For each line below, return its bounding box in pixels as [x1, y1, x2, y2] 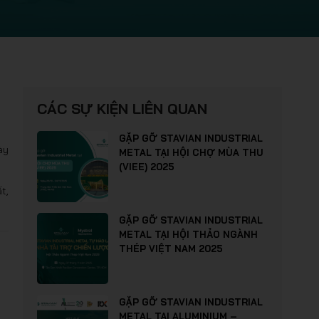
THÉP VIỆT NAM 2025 [119, 243, 223, 254]
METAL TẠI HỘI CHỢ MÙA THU [119, 147, 263, 158]
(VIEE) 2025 [119, 161, 174, 172]
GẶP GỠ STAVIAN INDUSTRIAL [119, 296, 263, 308]
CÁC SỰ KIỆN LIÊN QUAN [37, 100, 207, 117]
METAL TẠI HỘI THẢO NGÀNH [119, 229, 258, 240]
